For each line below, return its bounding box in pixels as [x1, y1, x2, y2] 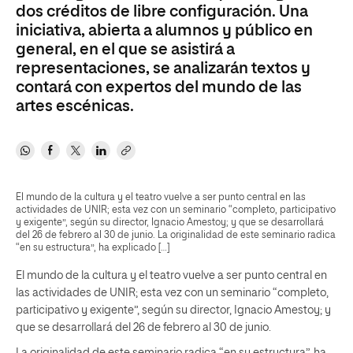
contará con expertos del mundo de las [16, 80, 302, 95]
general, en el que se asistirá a [16, 42, 235, 58]
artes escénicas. [16, 98, 134, 114]
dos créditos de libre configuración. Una [16, 4, 308, 20]
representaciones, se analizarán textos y [16, 61, 310, 76]
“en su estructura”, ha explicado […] [16, 243, 169, 253]
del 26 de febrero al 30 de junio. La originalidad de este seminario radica [16, 231, 336, 240]
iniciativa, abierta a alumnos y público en [16, 23, 313, 39]
